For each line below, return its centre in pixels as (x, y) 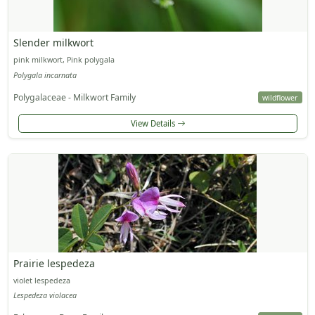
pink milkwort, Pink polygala (64, 60)
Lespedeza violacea (45, 296)
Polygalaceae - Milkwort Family (74, 97)
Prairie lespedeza (54, 263)
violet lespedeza (41, 280)
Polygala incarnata (45, 75)
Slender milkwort (53, 43)
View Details (154, 123)
